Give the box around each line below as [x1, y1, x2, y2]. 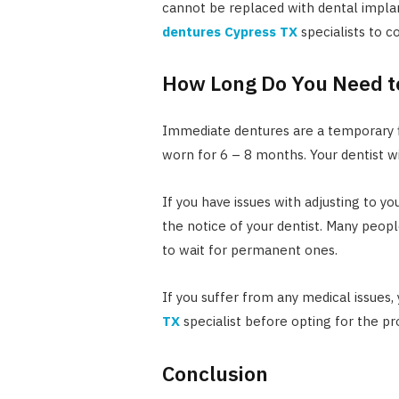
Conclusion [161, 359, 268, 387]
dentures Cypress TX [161, 22, 297, 40]
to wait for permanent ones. [161, 241, 338, 259]
